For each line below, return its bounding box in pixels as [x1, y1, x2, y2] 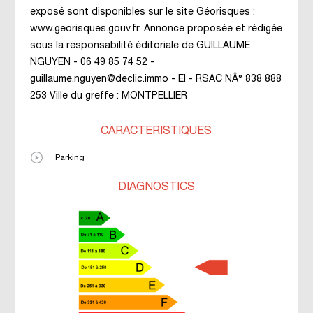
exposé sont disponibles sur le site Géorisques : [29, 8, 255, 17]
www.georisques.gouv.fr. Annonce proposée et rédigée [29, 24, 282, 34]
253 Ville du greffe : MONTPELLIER [29, 92, 187, 101]
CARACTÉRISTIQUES [101, 126, 212, 136]
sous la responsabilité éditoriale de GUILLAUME [29, 41, 250, 50]
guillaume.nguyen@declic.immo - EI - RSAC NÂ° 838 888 [29, 75, 282, 84]
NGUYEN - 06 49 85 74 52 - [29, 58, 154, 67]
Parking [54, 154, 85, 161]
